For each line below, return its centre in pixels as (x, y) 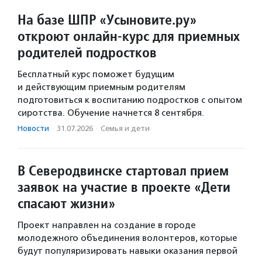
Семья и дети (125, 128)
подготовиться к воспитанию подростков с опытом (130, 100)
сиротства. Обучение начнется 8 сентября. (111, 113)
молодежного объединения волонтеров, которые (127, 238)
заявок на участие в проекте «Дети (124, 187)
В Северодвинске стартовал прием (123, 170)
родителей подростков (87, 52)
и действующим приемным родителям (101, 87)
